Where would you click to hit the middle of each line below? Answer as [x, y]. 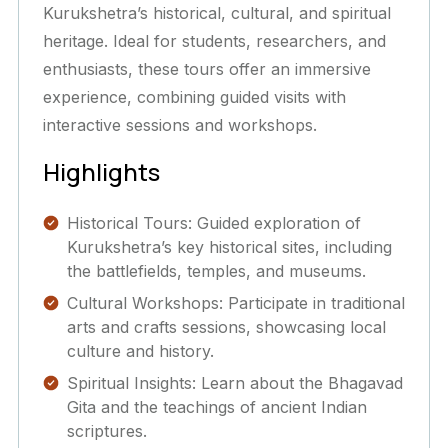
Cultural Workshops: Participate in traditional [236, 302]
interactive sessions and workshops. [180, 124]
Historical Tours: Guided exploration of [214, 222]
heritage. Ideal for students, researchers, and [214, 40]
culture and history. [140, 350]
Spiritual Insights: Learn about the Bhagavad [235, 382]
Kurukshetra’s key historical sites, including [229, 246]
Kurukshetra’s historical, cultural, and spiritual [217, 12]
